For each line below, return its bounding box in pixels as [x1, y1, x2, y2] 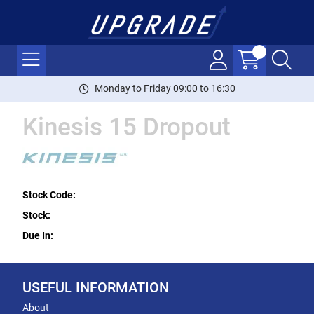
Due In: [22, 230, 53, 241]
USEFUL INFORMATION [22, 280, 169, 296]
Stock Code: [22, 189, 76, 200]
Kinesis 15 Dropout [22, 113, 231, 142]
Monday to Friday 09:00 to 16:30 [94, 83, 235, 94]
